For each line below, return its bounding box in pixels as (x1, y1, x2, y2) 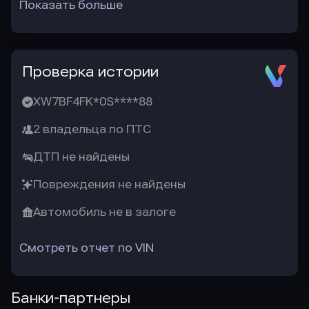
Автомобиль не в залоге (33, 206, 176, 219)
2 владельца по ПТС (33, 123, 151, 136)
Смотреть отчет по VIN (19, 241, 154, 255)
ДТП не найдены (33, 150, 130, 163)
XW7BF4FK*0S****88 (33, 95, 152, 108)
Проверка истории (22, 63, 159, 80)
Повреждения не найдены (33, 178, 186, 191)
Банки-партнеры (11, 290, 130, 306)
